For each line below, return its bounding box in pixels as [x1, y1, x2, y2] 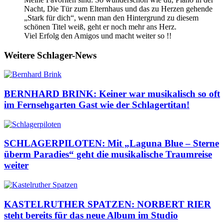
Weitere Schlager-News [4, 49, 96, 60]
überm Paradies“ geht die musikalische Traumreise [4, 149, 212, 160]
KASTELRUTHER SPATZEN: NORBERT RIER [4, 198, 211, 209]
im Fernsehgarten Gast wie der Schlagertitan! [4, 99, 189, 110]
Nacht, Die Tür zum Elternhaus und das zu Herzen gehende [24, 4, 212, 13]
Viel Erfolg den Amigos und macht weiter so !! [24, 31, 171, 40]
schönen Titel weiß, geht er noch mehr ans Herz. [24, 22, 176, 31]
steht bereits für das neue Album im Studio [4, 209, 178, 220]
